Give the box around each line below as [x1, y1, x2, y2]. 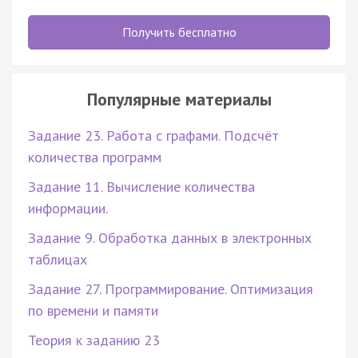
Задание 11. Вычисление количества [28, 177, 255, 196]
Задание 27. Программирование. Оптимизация [28, 279, 313, 298]
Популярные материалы [86, 87, 272, 110]
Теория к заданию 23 [28, 330, 160, 349]
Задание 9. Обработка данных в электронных [28, 228, 312, 247]
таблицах [28, 249, 87, 268]
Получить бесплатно [121, 23, 237, 40]
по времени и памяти [28, 300, 158, 320]
